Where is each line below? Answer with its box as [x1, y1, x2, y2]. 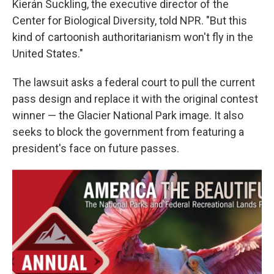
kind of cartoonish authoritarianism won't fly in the [12, 31, 253, 44]
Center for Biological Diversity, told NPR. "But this [12, 14, 247, 28]
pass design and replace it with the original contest [12, 92, 258, 106]
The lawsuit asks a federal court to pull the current [12, 76, 255, 89]
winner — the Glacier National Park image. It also [12, 109, 243, 122]
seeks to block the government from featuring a [12, 125, 244, 139]
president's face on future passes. [12, 142, 179, 155]
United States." [12, 47, 83, 61]
